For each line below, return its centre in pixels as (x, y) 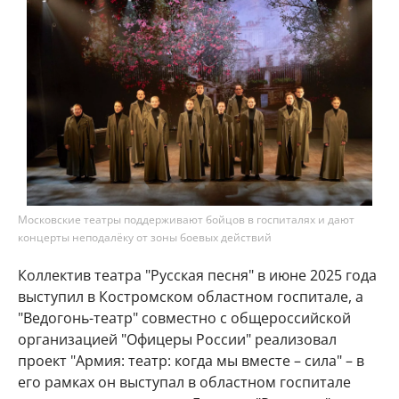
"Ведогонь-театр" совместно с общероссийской (184, 318)
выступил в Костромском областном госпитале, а (191, 297)
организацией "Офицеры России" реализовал (177, 340)
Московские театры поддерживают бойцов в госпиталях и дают (186, 220)
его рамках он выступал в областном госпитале (184, 383)
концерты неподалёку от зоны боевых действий (145, 238)
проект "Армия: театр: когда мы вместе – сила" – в (191, 361)
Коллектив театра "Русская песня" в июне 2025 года (197, 276)
